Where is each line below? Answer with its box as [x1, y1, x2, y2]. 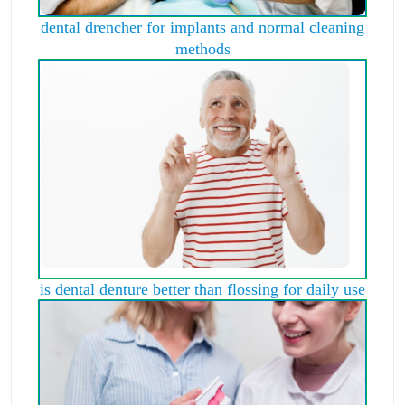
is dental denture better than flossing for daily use [40, 280, 365, 297]
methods [174, 40, 231, 57]
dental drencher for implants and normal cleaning [41, 18, 364, 35]
